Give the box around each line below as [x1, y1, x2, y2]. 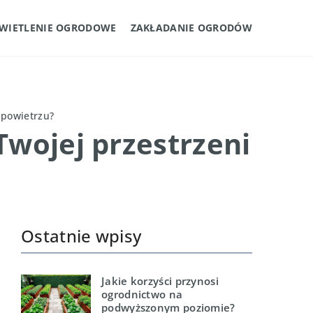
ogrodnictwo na [101, 287, 183, 301]
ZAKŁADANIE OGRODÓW [130, 21, 252, 34]
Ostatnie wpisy [21, 224, 142, 247]
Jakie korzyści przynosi [101, 274, 219, 288]
